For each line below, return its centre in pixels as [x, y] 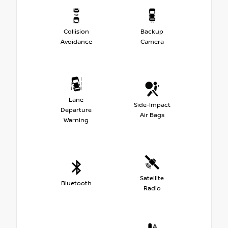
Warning [76, 120]
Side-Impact [152, 105]
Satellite [152, 178]
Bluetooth [76, 183]
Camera [152, 42]
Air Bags [152, 115]
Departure [76, 110]
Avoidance [76, 42]
